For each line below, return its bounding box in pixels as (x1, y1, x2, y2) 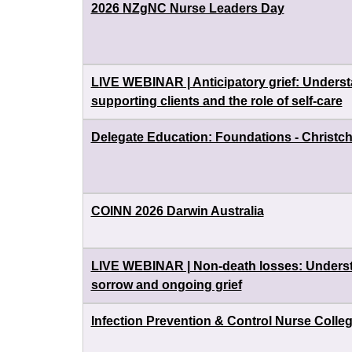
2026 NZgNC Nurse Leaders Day (90, 2, 284, 15)
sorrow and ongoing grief (90, 278, 242, 291)
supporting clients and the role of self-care (90, 94, 343, 108)
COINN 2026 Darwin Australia (90, 204, 264, 218)
